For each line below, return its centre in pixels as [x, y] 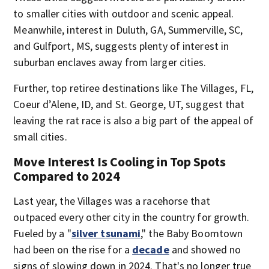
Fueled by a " [42, 233]
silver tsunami [106, 233]
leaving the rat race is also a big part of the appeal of [133, 120]
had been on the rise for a [73, 249]
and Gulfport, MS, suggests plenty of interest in [121, 46]
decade [151, 249]
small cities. [40, 136]
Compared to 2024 [67, 176]
